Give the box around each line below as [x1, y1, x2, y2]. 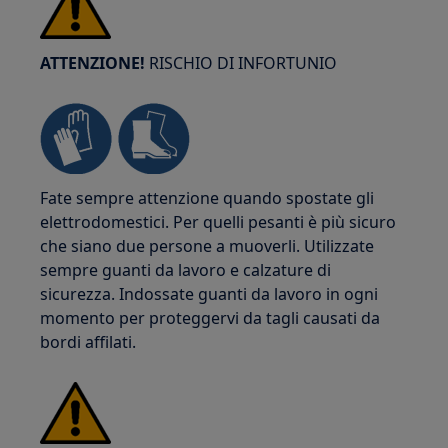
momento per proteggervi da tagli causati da [40, 307, 381, 329]
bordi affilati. [40, 331, 137, 353]
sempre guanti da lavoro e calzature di [40, 259, 332, 281]
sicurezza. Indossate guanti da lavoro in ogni [40, 283, 379, 305]
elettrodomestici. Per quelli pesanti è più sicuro [40, 211, 397, 233]
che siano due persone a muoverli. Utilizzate [40, 235, 375, 257]
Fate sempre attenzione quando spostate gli [40, 187, 375, 209]
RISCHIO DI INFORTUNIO [145, 52, 338, 74]
